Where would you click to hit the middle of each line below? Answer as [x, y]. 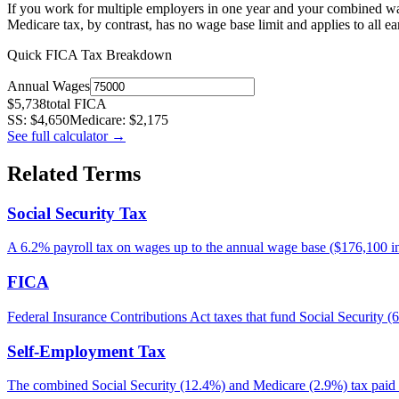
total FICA [77, 103]
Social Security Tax [77, 213]
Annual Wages [49, 85]
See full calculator [59, 135]
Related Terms [74, 173]
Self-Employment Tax [86, 351]
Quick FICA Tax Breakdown [90, 54]
